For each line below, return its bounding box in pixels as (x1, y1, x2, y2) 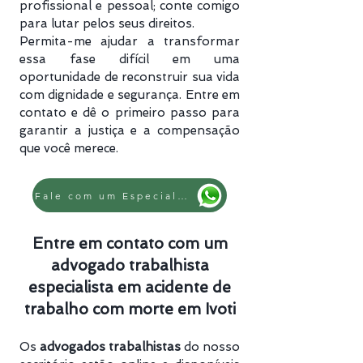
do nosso (181, 340, 240, 354)
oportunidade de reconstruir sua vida (19, 70, 240, 84)
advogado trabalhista (50, 256, 209, 275)
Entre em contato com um (32, 234, 228, 253)
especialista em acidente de (28, 278, 231, 297)
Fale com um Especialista (177, 189, 187, 202)
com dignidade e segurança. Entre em (19, 88, 240, 102)
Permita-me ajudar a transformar (19, 34, 240, 49)
